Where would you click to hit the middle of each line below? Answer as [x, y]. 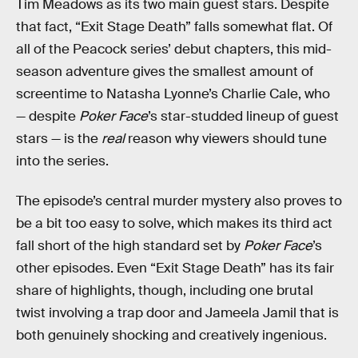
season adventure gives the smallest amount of [165, 71]
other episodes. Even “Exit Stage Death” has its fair [175, 268]
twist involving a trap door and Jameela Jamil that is [177, 312]
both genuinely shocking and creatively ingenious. [171, 335]
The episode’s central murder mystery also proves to [179, 201]
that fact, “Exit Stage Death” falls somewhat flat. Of [174, 26]
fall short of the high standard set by [130, 245]
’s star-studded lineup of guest [243, 116]
